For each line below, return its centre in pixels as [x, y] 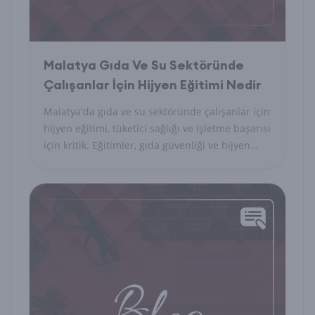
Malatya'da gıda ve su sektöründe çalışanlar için [157, 111]
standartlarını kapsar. [95, 162]
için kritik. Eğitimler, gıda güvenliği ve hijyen [147, 145]
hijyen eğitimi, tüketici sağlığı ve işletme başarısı [157, 128]
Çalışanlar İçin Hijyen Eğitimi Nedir [153, 85]
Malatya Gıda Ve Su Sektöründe [144, 65]
